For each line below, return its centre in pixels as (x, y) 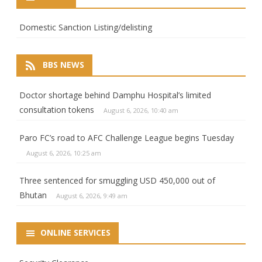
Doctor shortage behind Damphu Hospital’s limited (115, 95)
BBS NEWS (63, 64)
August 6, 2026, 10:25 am (64, 153)
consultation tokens (57, 109)
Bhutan (33, 195)
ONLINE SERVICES (75, 232)
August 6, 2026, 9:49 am (92, 195)
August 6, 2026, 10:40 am (141, 110)
